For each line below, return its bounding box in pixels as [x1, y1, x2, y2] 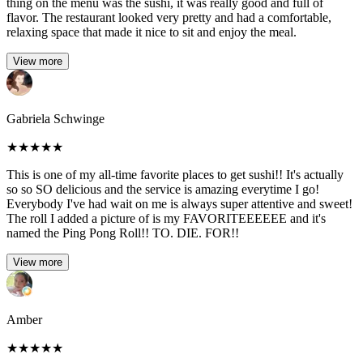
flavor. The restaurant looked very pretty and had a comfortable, [6, 10, 331, 24]
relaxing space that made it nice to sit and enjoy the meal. [6, 24, 297, 39]
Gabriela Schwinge [6, 111, 105, 126]
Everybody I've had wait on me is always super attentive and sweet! [6, 196, 352, 211]
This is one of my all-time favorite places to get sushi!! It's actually [6, 167, 344, 181]
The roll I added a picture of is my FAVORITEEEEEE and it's [6, 211, 326, 225]
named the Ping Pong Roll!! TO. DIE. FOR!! [6, 225, 239, 240]
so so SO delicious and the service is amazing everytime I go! [6, 181, 319, 196]
